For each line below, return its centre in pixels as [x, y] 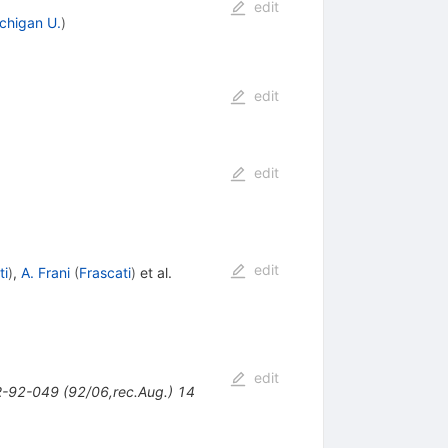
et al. [153, 273]
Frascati [104, 273]
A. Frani [45, 273]
